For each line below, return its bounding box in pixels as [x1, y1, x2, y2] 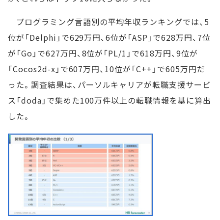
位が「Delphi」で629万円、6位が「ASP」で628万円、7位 [8, 31, 211, 43]
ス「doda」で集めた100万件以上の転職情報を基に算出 [8, 94, 211, 106]
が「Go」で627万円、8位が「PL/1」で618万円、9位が [8, 47, 198, 59]
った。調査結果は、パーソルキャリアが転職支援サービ [8, 79, 211, 90]
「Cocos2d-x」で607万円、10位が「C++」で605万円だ [8, 63, 205, 75]
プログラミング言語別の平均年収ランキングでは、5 [8, 16, 209, 27]
